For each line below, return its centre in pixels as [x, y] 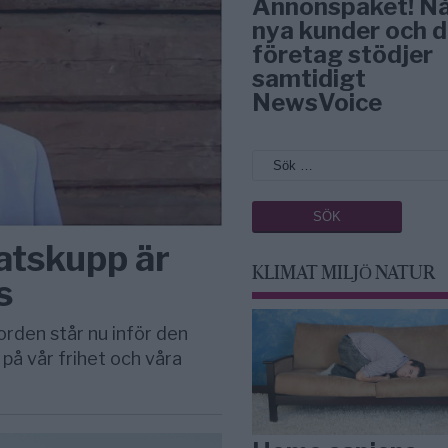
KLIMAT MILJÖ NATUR [344, 274]
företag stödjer [343, 54]
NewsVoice [317, 102]
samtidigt [309, 78]
